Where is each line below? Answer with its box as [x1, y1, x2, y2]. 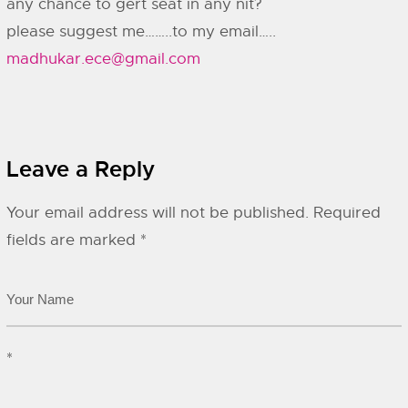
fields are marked [6, 230, 140, 250]
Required [313, 203, 381, 222]
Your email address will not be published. [6, 203, 309, 222]
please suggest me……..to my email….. [6, 22, 276, 41]
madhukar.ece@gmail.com [6, 49, 200, 68]
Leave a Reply [6, 156, 155, 183]
